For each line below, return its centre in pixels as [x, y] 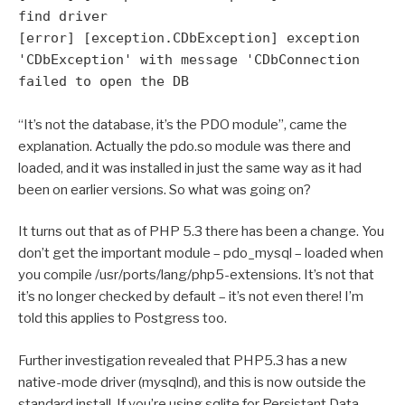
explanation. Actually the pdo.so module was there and [184, 146]
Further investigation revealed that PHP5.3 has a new [183, 360]
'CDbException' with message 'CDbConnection [189, 59]
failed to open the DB [104, 81]
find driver [63, 16]
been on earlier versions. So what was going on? [165, 189]
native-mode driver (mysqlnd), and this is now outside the [192, 382]
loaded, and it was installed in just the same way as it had [190, 168]
